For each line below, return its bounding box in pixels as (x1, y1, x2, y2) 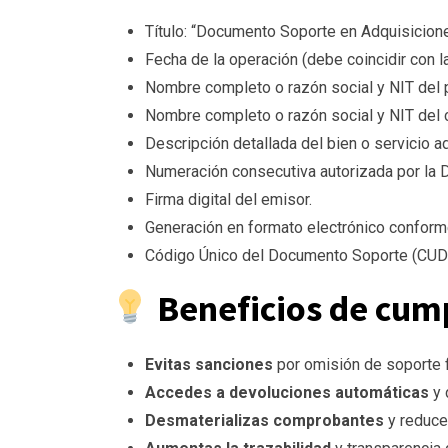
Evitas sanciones (145, 355, 273, 375)
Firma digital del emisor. (145, 190, 312, 210)
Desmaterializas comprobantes (145, 411, 384, 431)
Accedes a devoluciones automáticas (145, 383, 429, 403)
